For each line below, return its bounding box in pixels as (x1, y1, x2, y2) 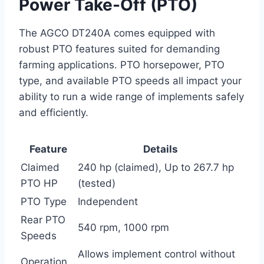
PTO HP (21, 177, 58, 189)
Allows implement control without (78, 247, 235, 260)
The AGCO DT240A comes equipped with (19, 27, 215, 39)
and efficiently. (19, 106, 88, 118)
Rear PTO (21, 213, 65, 226)
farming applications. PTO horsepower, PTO (19, 58, 225, 71)
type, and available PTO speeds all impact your (19, 74, 242, 87)
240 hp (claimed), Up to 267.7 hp (78, 161, 234, 173)
